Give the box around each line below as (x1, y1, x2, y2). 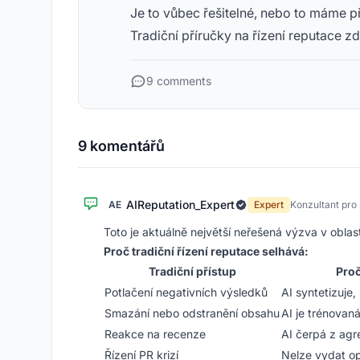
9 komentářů (78, 137, 165, 154)
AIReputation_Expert (126, 198, 235, 211)
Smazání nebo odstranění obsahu (104, 306, 280, 320)
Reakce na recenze (104, 327, 206, 341)
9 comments (146, 74, 211, 88)
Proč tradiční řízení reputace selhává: (104, 244, 309, 258)
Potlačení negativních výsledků (104, 285, 268, 299)
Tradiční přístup (148, 264, 236, 278)
